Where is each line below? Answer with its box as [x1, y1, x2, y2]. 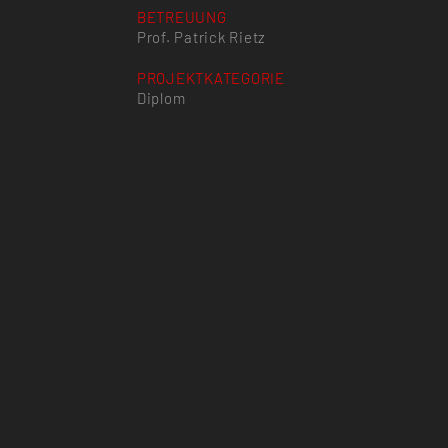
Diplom [136, 88, 186, 107]
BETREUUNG [136, 7, 227, 26]
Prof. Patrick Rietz [136, 27, 267, 46]
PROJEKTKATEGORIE [136, 68, 285, 87]
